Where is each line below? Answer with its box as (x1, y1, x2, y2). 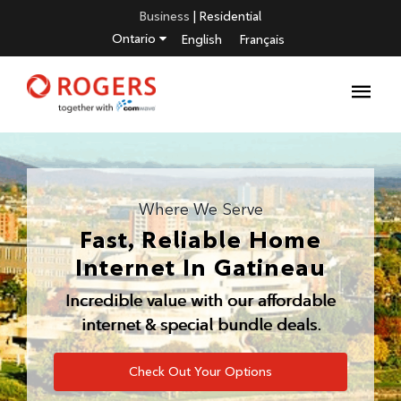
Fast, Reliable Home (80, 224, 321, 254)
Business (140, 8, 190, 24)
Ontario (112, 30, 159, 47)
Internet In (75, 252, 214, 282)
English (182, 30, 222, 47)
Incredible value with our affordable (65, 289, 336, 311)
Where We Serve (138, 198, 263, 219)
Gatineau (214, 252, 326, 282)
